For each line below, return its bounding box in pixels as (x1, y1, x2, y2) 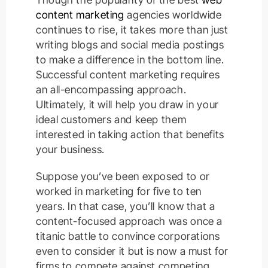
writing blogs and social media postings (36, 38, 224, 51)
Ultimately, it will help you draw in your (36, 98, 219, 111)
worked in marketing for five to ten (36, 185, 202, 198)
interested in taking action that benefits (36, 128, 224, 141)
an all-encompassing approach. (36, 83, 187, 96)
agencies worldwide (124, 8, 222, 22)
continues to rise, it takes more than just (36, 23, 229, 36)
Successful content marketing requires (36, 68, 220, 81)
